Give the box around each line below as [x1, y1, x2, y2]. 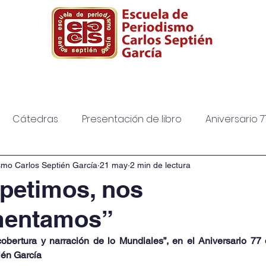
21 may [100, 160, 128, 170]
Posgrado [52, 75, 99, 85]
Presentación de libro [82, 112, 182, 126]
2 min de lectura [130, 160, 191, 170]
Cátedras [12, 112, 58, 126]
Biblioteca [134, 75, 185, 85]
